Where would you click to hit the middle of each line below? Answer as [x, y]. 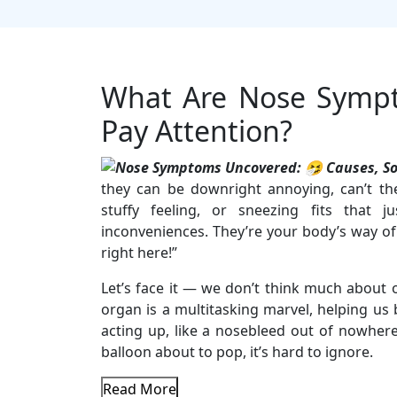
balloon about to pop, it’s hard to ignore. [237, 351]
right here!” [139, 252]
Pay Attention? [197, 131]
